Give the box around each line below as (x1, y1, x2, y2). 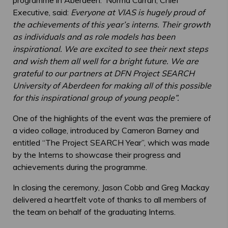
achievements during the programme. (13, 161, 147, 172)
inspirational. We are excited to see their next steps (13, 43, 208, 54)
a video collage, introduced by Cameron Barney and (13, 125, 199, 135)
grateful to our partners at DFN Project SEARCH (13, 68, 194, 78)
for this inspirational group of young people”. (13, 92, 179, 103)
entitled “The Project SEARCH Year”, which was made (13, 137, 210, 148)
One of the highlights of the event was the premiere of (13, 112, 211, 123)
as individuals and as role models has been (13, 31, 175, 42)
